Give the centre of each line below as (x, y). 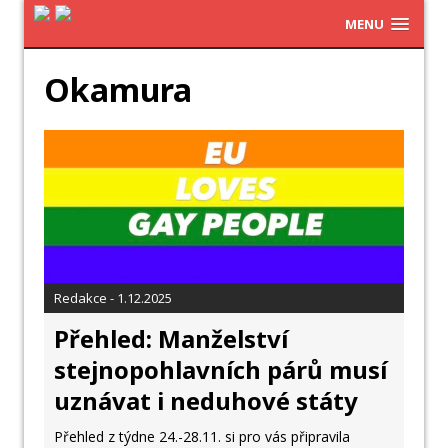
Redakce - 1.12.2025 (113, 298)
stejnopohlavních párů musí (220, 370)
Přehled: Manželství (171, 339)
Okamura (118, 89)
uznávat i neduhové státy (206, 401)
